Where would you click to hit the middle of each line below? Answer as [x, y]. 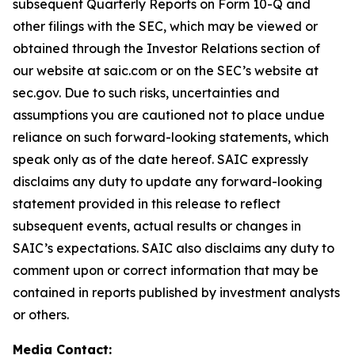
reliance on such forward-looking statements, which [171, 137]
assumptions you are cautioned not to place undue [169, 115]
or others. [42, 315]
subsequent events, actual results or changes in [157, 226]
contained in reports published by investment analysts [176, 292]
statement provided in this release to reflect [147, 204]
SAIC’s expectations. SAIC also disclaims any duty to [174, 248]
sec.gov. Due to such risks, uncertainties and [146, 93]
